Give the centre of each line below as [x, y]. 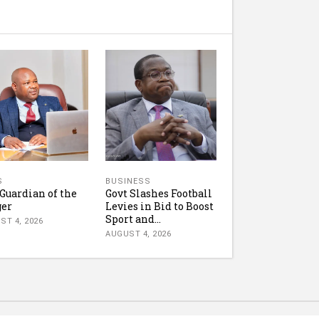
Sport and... [133, 219]
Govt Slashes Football [159, 194]
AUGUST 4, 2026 [138, 234]
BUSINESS [128, 182]
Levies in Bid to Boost [159, 206]
